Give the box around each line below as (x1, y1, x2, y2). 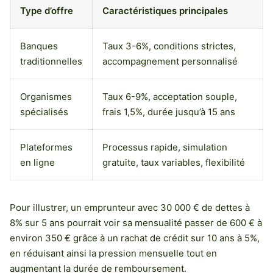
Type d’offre (20, 4, 73, 16)
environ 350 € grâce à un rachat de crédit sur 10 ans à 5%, (10, 232, 260, 244)
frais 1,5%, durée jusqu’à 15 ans (102, 105, 235, 118)
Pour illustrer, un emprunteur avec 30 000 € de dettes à (10, 201, 250, 213)
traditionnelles (20, 55, 82, 67)
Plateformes (20, 141, 73, 153)
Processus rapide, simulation (102, 141, 227, 153)
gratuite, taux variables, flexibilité (102, 156, 245, 168)
